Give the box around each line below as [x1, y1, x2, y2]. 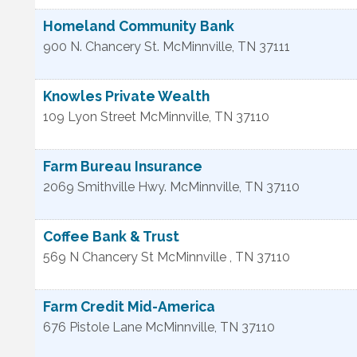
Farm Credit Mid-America [43, 298, 215, 315]
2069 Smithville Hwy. [43, 179, 167, 194]
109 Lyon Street [43, 109, 136, 124]
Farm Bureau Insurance [43, 158, 202, 175]
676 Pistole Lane [43, 320, 142, 335]
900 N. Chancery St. [43, 39, 159, 54]
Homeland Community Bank [43, 18, 234, 34]
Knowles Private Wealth [43, 88, 210, 104]
